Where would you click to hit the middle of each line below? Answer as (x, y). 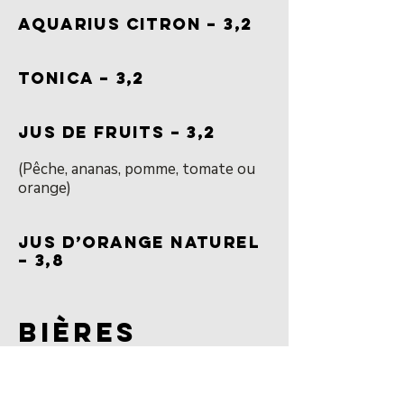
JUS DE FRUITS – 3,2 (117, 132)
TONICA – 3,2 (82, 78)
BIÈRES (78, 332)
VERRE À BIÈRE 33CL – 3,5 (142, 369)
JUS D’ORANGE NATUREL (139, 242)
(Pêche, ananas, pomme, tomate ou (137, 169)
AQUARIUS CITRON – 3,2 (136, 24)
